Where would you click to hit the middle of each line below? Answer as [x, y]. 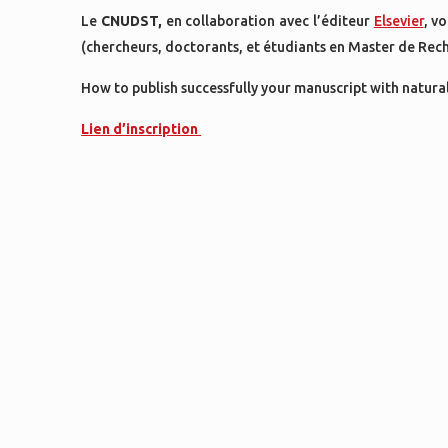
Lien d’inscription [141, 129]
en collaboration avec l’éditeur [267, 21]
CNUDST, [131, 21]
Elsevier [398, 21]
